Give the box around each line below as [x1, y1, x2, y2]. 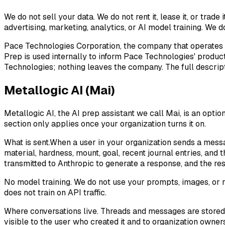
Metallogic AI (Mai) [4, 82, 115, 98]
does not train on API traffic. [4, 187, 106, 198]
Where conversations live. [4, 205, 98, 216]
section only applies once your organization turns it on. [4, 118, 206, 129]
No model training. [4, 176, 72, 187]
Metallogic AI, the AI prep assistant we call [4, 107, 164, 119]
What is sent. [4, 137, 50, 148]
